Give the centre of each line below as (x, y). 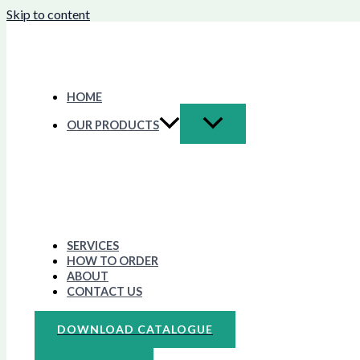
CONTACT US (104, 292)
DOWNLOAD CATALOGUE (135, 329)
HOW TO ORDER (112, 261)
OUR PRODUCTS (113, 125)
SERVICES (93, 246)
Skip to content (48, 14)
